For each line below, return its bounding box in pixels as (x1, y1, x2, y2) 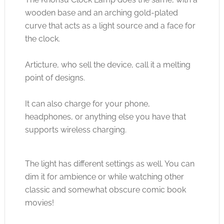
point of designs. (24, 73, 85, 82)
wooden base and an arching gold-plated (24, 8, 178, 17)
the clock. (24, 34, 60, 43)
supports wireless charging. (24, 125, 126, 134)
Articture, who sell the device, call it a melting (24, 60, 190, 69)
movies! (24, 198, 54, 207)
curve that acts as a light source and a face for (24, 21, 195, 30)
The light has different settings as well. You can (24, 159, 194, 168)
